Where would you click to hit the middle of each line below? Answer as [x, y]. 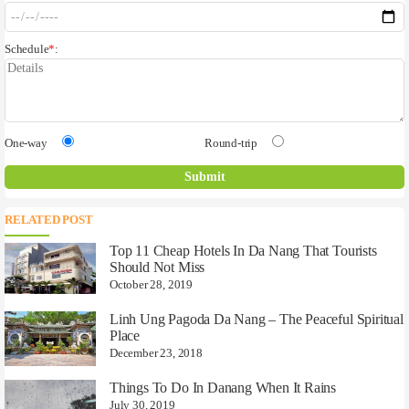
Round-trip [231, 144]
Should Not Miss [157, 267]
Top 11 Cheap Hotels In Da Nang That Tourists [243, 251]
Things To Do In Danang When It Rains [223, 388]
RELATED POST [49, 220]
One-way [26, 144]
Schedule [27, 50]
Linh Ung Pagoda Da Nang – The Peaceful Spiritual [257, 320]
